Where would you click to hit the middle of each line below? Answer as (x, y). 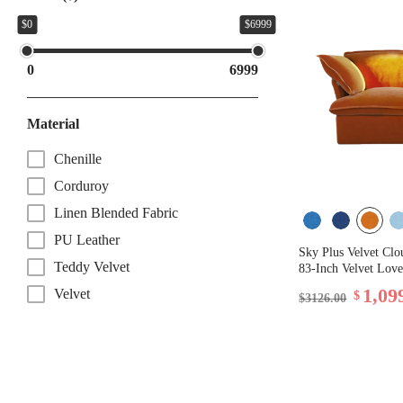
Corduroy (81, 185)
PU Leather (87, 239)
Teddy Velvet (92, 266)
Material (53, 123)
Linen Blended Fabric (116, 212)
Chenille (78, 158)
